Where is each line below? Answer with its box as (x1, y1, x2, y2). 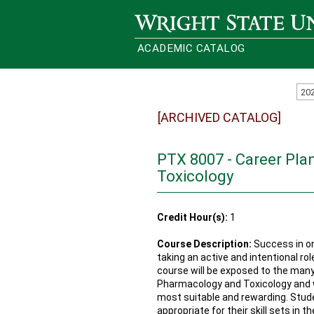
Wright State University (135, 15, 238, 25)
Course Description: (157, 238, 252, 250)
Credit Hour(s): (157, 212, 228, 223)
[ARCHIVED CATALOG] (158, 110, 281, 125)
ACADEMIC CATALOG (137, 42, 245, 55)
